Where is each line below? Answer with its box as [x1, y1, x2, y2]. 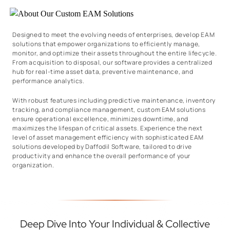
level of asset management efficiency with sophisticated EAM [12, 132, 204, 142]
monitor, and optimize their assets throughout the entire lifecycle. [12, 48, 217, 57]
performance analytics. [12, 76, 85, 85]
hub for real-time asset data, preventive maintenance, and [12, 67, 194, 76]
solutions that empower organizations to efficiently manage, [12, 39, 200, 48]
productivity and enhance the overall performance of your [12, 151, 191, 160]
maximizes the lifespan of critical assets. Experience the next [12, 123, 203, 132]
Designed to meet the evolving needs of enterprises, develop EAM [12, 30, 215, 39]
